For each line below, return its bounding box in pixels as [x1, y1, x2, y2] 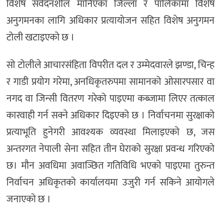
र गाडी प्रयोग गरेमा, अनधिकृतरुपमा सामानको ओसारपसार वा [6, 73, 215, 90]
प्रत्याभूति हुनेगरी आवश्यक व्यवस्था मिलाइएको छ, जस [6, 123, 215, 141]
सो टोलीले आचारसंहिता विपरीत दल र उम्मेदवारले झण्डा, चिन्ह [6, 56, 215, 74]
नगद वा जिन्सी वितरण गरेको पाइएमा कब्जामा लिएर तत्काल [6, 90, 215, 107]
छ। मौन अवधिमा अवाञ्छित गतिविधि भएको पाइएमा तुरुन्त [6, 157, 215, 174]
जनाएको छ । [6, 190, 51, 208]
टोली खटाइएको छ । [6, 29, 74, 46]
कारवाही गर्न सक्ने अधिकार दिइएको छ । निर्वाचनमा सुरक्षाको [6, 107, 215, 124]
